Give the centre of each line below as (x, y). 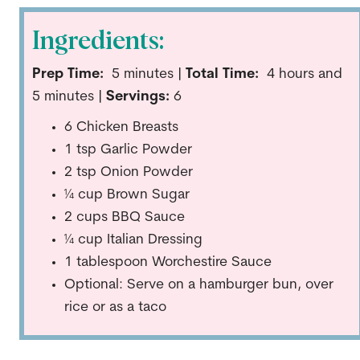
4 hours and (300, 74)
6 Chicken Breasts (121, 127)
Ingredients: (98, 41)
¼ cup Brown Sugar (127, 194)
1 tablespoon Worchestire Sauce (170, 262)
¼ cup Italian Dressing (133, 239)
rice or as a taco (115, 307)
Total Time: (222, 74)
